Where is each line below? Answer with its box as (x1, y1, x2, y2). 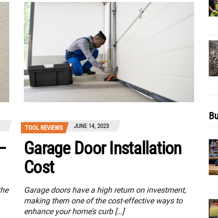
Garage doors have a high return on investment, (24, 185, 186, 195)
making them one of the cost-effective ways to (24, 196, 182, 206)
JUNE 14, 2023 (74, 122, 109, 130)
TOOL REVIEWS (25, 124, 63, 132)
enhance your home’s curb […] (24, 207, 124, 217)
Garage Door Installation (24, 138, 182, 159)
